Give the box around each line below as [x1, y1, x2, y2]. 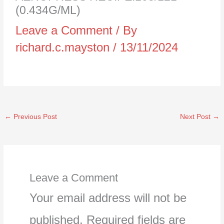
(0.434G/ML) [15, 3, 81, 16]
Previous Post [11, 112, 57, 120]
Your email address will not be [29, 190, 186, 204]
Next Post [179, 112, 212, 120]
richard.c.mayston [15, 40, 113, 54]
